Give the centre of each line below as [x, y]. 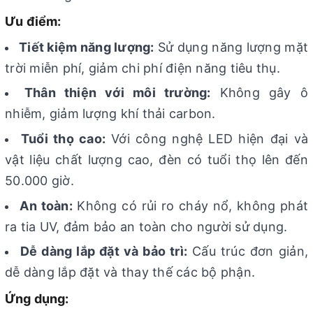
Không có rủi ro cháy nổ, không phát [190, 205]
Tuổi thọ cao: [63, 138]
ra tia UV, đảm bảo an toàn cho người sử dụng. [146, 226]
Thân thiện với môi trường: [117, 93]
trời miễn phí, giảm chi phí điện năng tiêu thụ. [143, 68]
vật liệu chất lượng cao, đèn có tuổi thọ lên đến [156, 159]
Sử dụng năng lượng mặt [231, 47]
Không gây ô [259, 93]
